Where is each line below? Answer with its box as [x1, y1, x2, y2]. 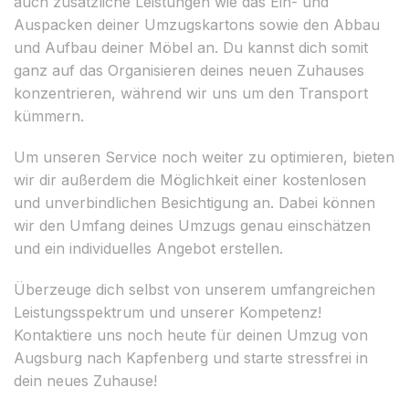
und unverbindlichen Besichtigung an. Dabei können [14, 193, 375, 212]
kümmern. [14, 106, 84, 125]
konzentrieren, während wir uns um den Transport [14, 83, 368, 102]
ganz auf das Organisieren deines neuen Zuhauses [14, 60, 364, 79]
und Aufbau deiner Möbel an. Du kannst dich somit [14, 37, 368, 57]
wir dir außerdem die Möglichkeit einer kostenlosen [14, 170, 366, 189]
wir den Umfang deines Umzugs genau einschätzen [14, 215, 371, 235]
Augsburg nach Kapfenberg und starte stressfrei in [14, 348, 368, 367]
